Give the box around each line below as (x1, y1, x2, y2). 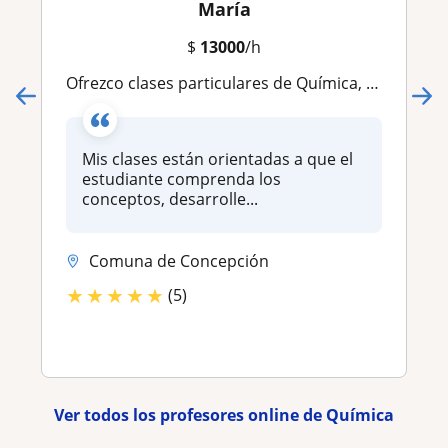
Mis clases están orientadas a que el (82, 148, 353, 171)
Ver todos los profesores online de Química (54, 403, 394, 426)
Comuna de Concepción (89, 250, 269, 273)
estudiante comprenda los (82, 168, 281, 191)
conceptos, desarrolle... (82, 188, 258, 211)
